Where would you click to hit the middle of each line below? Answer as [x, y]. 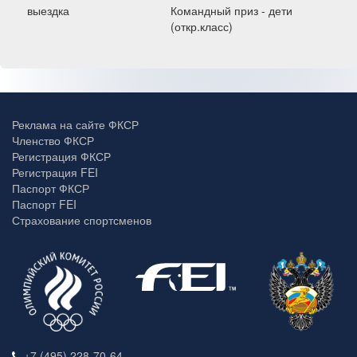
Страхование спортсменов [82, 220]
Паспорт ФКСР [51, 188]
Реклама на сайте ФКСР [75, 124]
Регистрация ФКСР [61, 156]
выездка [48, 10]
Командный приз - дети [231, 10]
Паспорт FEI [44, 204]
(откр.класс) [202, 26]
